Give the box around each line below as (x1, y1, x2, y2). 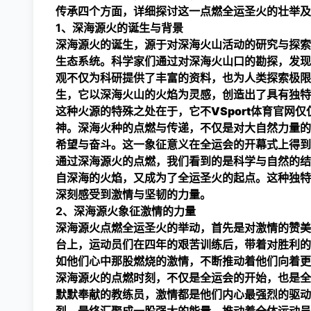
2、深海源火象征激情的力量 (56, 204, 196, 218)
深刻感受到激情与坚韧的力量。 (56, 187, 211, 201)
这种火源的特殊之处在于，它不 (56, 104, 211, 118)
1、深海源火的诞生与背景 (56, 21, 183, 35)
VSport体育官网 (211, 104, 295, 118)
